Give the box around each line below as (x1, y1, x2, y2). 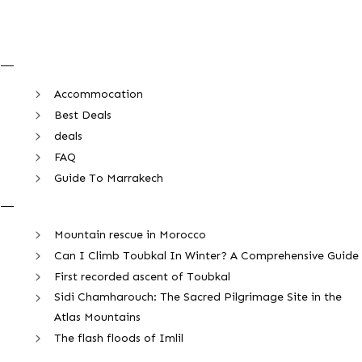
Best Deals (54, 107, 112, 122)
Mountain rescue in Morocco (54, 227, 206, 242)
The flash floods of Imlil (54, 330, 183, 345)
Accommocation (54, 86, 143, 101)
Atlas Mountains (54, 310, 141, 324)
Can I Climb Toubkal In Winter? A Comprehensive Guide (54, 248, 359, 263)
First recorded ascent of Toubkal (54, 269, 230, 284)
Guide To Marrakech (54, 170, 163, 185)
